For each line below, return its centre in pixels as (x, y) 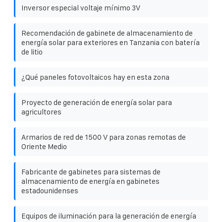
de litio (32, 52)
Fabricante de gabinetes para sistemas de (91, 171)
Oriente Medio (44, 146)
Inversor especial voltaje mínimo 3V (81, 7)
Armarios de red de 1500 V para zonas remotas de (104, 137)
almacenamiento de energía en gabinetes (90, 181)
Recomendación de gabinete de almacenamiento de (107, 33)
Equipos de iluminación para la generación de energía (109, 216)
